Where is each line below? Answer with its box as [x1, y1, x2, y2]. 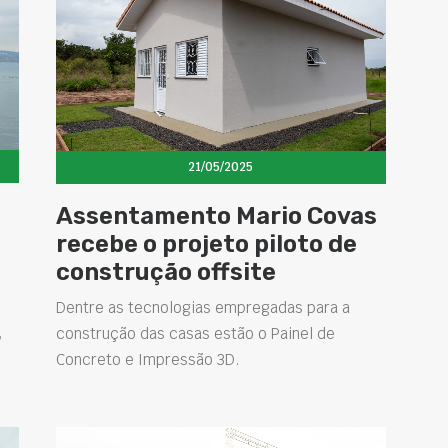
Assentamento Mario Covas [55, 201, 377, 230]
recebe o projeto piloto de [55, 229, 357, 258]
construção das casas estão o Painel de [55, 323, 335, 343]
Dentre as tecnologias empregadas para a [55, 297, 350, 317]
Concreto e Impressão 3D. [55, 349, 240, 369]
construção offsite [55, 257, 276, 286]
